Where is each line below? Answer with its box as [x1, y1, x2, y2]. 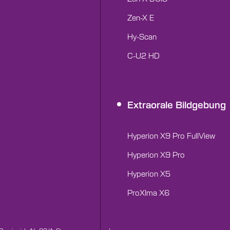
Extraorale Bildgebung [127, 98, 226, 110]
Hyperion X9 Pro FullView [127, 130, 215, 140]
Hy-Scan [127, 31, 157, 42]
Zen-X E [127, 12, 154, 23]
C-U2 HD [127, 50, 160, 61]
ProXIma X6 [127, 187, 169, 197]
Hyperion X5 [127, 168, 170, 178]
